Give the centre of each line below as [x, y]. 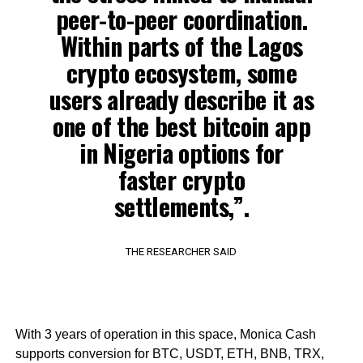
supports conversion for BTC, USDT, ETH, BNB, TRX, [169, 353]
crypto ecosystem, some [181, 72]
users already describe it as [181, 99]
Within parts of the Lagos [181, 45]
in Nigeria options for [181, 152]
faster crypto [181, 179]
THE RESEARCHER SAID [181, 251]
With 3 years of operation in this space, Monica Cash [165, 334]
